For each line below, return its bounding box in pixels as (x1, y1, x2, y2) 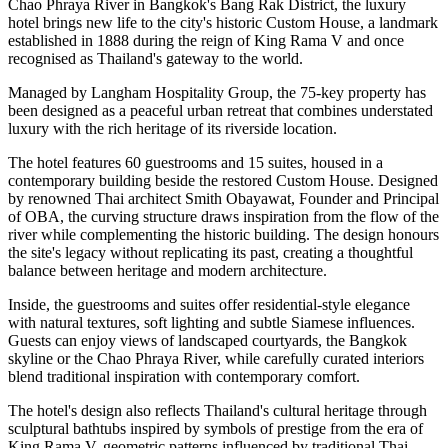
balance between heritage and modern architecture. (8, 262, 327, 280)
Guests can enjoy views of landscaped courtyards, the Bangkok (8, 332, 407, 350)
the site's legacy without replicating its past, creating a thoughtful (8, 244, 413, 262)
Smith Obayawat (185, 190, 291, 208)
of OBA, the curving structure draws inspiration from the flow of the (8, 208, 439, 226)
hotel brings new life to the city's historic (8, 14, 266, 32)
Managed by (8, 84, 91, 102)
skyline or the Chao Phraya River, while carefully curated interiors (8, 350, 424, 368)
